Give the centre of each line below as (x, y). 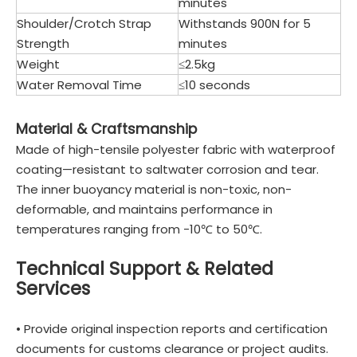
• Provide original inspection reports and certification (172, 329)
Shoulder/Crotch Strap (84, 24)
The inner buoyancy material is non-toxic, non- (154, 189)
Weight (38, 64)
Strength (43, 43)
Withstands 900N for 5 (245, 24)
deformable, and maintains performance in (144, 209)
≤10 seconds (214, 85)
